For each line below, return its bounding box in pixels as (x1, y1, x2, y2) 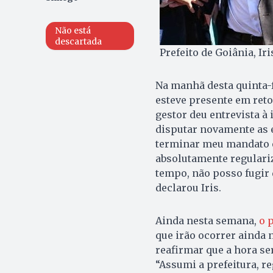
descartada (54, 35, 102, 47)
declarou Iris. (155, 181, 221, 194)
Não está (54, 24, 91, 36)
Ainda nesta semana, (155, 214, 259, 227)
